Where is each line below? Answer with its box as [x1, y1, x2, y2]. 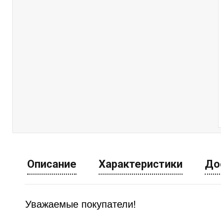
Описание [27, 158, 76, 171]
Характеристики [99, 158, 183, 171]
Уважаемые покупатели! [25, 199, 136, 210]
